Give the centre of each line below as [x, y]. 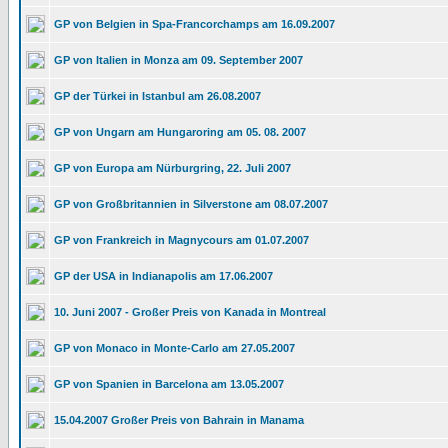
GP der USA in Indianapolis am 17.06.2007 [163, 276]
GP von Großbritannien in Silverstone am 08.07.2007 [191, 204]
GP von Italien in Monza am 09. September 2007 [178, 60]
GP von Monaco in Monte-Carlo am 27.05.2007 [174, 348]
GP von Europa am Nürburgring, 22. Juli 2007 [172, 168]
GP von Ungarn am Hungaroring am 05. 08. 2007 [180, 132]
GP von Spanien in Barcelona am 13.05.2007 [169, 384]
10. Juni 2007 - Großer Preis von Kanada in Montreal [190, 312]
